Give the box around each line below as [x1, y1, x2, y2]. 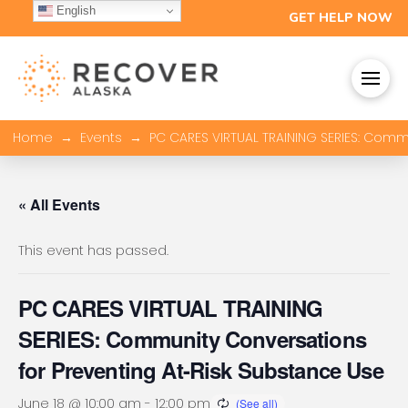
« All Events [18, 193, 100, 215]
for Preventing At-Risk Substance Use [18, 353, 383, 385]
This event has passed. [18, 240, 168, 260]
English [52, 3, 96, 17]
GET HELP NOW [289, 9, 393, 27]
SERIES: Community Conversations [18, 322, 366, 354]
